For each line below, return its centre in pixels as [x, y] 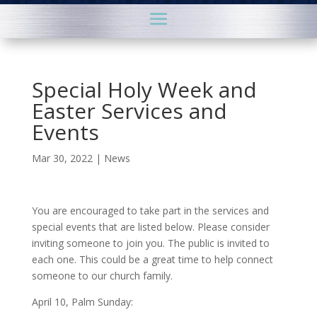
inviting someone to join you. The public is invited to [150, 243]
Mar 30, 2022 [62, 158]
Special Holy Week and [144, 89]
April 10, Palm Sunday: [82, 301]
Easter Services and [129, 110]
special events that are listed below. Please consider [150, 226]
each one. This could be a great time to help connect [152, 259]
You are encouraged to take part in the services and [150, 210]
